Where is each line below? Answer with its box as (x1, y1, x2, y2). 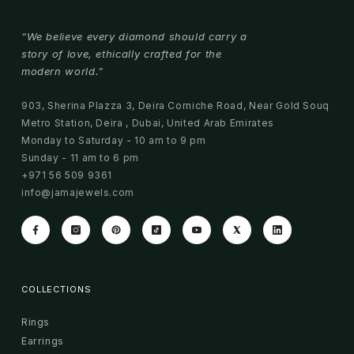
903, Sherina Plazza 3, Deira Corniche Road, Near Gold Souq (21, 99, 330, 111)
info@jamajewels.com (21, 186, 135, 198)
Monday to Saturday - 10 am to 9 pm (21, 134, 206, 146)
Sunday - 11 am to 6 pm (21, 151, 139, 164)
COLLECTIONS (21, 283, 92, 295)
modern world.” (21, 64, 104, 77)
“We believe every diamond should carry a (21, 29, 247, 43)
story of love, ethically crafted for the (21, 47, 222, 60)
